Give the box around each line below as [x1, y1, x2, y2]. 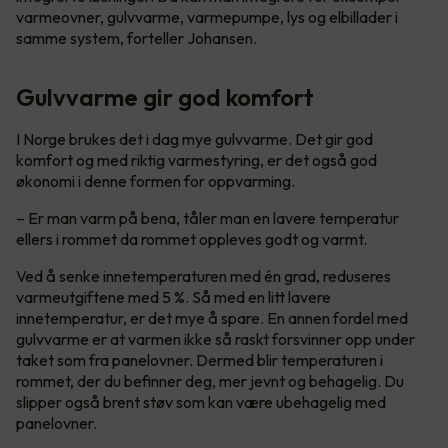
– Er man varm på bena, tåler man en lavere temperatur [16, 207, 399, 228]
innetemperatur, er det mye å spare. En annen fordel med [16, 307, 408, 328]
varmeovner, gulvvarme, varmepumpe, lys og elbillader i [16, 6, 398, 27]
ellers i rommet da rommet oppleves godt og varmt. [16, 228, 367, 249]
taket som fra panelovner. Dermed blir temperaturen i [16, 349, 383, 370]
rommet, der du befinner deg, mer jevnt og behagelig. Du [16, 370, 404, 391]
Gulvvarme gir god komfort [16, 81, 314, 112]
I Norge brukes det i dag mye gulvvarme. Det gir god [16, 128, 373, 149]
